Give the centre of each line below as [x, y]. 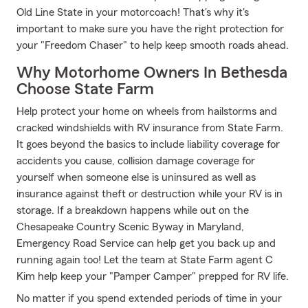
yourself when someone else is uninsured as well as [136, 177]
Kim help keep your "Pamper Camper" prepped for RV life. [153, 276]
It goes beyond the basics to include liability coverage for [148, 144]
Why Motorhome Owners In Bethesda [152, 73]
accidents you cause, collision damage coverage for [136, 161]
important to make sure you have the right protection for [150, 29]
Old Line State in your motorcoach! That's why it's [133, 12]
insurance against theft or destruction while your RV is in [150, 194]
